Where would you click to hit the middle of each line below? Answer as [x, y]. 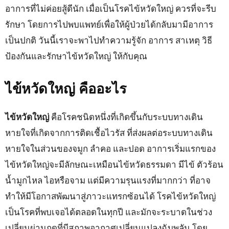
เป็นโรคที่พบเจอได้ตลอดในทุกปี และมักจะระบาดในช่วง [109, 212]
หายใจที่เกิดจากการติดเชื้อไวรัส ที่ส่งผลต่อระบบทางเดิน [109, 132]
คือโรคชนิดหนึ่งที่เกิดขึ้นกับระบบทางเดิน [126, 117]
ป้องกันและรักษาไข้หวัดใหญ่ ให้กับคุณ [76, 56]
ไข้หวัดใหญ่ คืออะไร [66, 89]
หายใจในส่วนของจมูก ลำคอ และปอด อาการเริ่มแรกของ [110, 148]
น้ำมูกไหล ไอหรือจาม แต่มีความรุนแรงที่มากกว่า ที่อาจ [108, 180]
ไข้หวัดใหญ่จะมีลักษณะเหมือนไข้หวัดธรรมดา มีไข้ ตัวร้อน [114, 164]
